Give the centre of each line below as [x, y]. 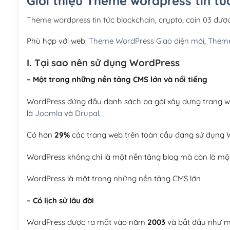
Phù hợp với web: [57, 41]
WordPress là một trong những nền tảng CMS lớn [113, 179]
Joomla [48, 113]
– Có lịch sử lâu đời [60, 200]
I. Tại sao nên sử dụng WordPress [103, 62]
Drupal [87, 113]
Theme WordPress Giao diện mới [146, 41]
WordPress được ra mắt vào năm [87, 222]
